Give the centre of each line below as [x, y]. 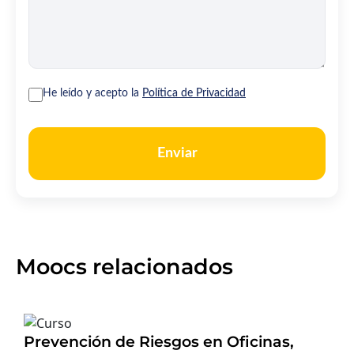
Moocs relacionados [124, 267]
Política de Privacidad [194, 93]
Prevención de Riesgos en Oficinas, [159, 341]
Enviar [177, 153]
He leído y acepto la [92, 93]
